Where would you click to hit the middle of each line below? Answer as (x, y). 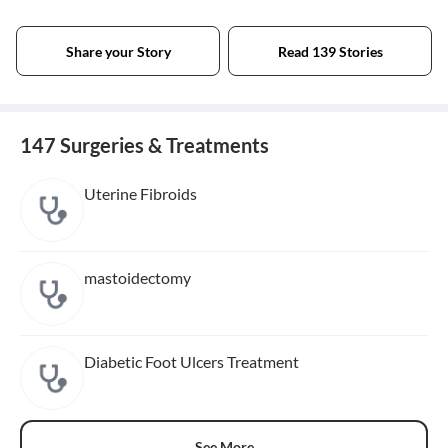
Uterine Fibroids (140, 194)
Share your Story (118, 51)
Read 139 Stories (330, 51)
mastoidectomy (137, 278)
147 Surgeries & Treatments (144, 145)
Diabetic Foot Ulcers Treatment (191, 362)
